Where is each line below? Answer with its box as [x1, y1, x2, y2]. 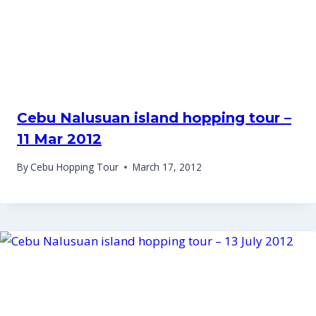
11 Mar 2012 [17, 130, 102, 148]
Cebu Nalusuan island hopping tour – [17, 109, 291, 127]
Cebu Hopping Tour [30, 160, 119, 174]
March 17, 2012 [133, 160, 202, 174]
